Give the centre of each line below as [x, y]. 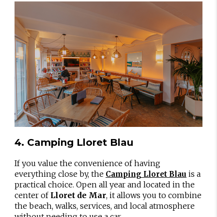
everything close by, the [60, 174]
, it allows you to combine [154, 195]
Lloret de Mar [78, 195]
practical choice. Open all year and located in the [105, 185]
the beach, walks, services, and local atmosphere [105, 206]
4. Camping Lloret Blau [74, 142]
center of [32, 195]
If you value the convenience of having [87, 163]
